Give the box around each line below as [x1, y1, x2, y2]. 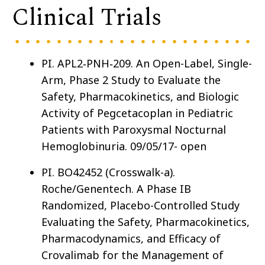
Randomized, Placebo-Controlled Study [41, 198, 240, 213]
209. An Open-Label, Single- [113, 56, 252, 71]
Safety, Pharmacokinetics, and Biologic [41, 89, 239, 104]
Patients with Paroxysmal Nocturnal [41, 122, 226, 137]
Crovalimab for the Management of [41, 248, 224, 263]
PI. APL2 [41, 56, 83, 71]
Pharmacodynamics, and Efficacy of [41, 231, 221, 246]
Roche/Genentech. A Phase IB [41, 182, 191, 196]
